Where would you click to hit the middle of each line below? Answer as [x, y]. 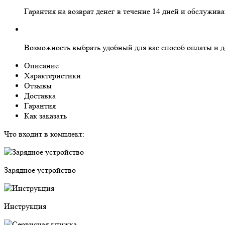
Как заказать [45, 116]
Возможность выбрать [63, 47]
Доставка [40, 95]
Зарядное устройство [40, 170]
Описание [41, 65]
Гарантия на [46, 11]
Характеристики [52, 75]
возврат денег [91, 11]
